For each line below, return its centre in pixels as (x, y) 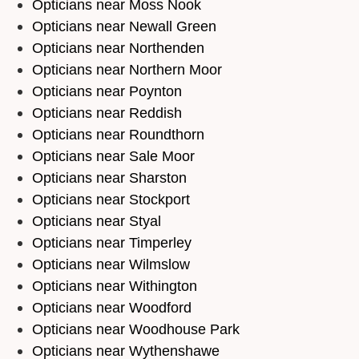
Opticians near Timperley (112, 243)
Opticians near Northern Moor (127, 70)
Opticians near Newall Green (124, 26)
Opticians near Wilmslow (111, 264)
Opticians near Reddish (107, 113)
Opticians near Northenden (118, 48)
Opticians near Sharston (109, 178)
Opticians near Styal (97, 221)
